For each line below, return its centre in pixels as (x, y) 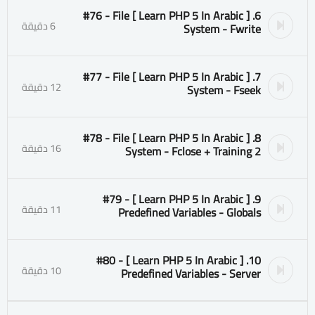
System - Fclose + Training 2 (193, 151)
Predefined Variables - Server (191, 274)
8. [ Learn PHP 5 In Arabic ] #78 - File (106, 138)
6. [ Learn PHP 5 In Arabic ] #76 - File (106, 15)
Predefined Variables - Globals (189, 212)
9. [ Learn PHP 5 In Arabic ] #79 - (116, 199)
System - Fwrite (222, 29)
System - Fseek (224, 90)
